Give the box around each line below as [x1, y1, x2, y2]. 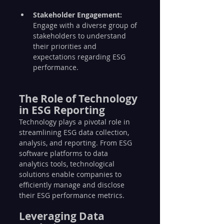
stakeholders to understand [33, 31, 128, 40]
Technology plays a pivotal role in [19, 117, 132, 126]
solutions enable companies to [19, 169, 123, 179]
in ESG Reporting [19, 103, 105, 117]
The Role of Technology [19, 91, 140, 106]
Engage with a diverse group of [33, 20, 139, 30]
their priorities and [33, 41, 98, 51]
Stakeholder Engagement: [33, 10, 122, 19]
